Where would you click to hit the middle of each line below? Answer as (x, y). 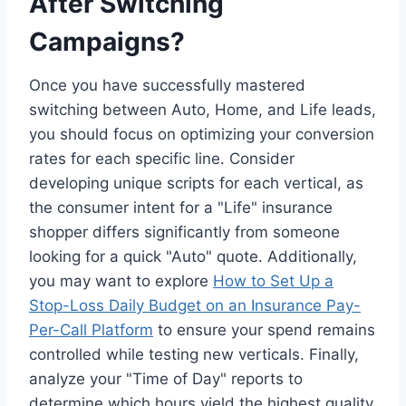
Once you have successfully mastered (167, 85)
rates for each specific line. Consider (162, 158)
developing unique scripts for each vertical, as (196, 183)
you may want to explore (121, 280)
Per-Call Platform (91, 329)
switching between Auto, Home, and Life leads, (203, 109)
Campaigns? (107, 41)
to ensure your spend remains (264, 329)
